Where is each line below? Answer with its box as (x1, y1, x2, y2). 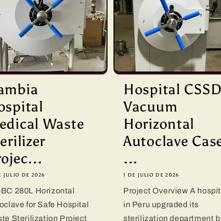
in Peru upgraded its (123, 200, 199, 209)
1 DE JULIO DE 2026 (123, 172, 180, 179)
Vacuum (123, 98, 178, 116)
